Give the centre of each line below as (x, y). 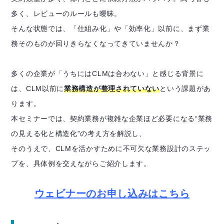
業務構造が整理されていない (112, 89)
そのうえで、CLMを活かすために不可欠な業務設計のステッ (111, 149)
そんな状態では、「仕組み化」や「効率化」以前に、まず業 (110, 29)
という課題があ (185, 89)
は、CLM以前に (38, 89)
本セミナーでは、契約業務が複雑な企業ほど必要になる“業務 (112, 119)
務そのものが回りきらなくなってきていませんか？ (96, 44)
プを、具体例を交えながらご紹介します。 (81, 164)
